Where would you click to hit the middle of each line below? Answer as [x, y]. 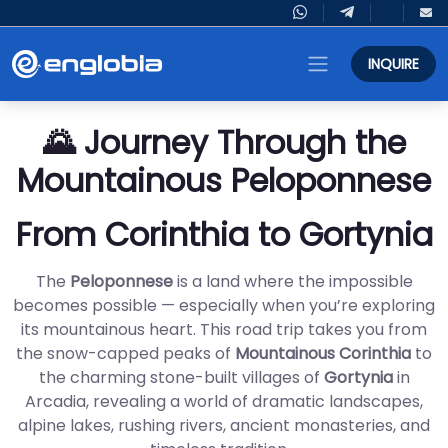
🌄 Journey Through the [224, 142]
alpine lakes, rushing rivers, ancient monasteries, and [224, 425]
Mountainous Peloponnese [224, 180]
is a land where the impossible [292, 281]
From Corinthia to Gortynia [224, 234]
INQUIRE [393, 63]
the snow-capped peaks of [125, 353]
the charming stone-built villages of [181, 377]
